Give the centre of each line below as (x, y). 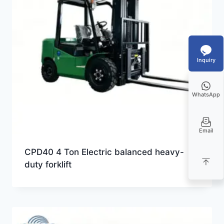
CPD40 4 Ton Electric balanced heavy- (104, 152)
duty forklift (48, 164)
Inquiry (206, 60)
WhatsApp (206, 94)
